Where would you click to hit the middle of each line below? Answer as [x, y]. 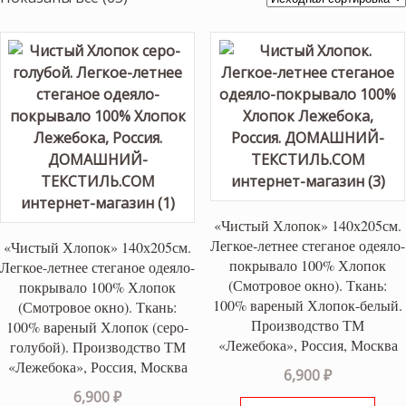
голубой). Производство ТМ [97, 346]
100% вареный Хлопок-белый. [308, 304]
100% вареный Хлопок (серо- [98, 326]
